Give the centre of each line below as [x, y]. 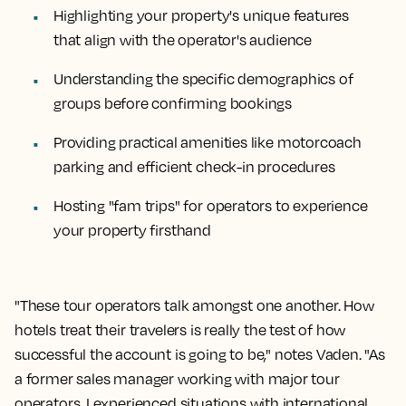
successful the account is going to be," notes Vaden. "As [200, 354]
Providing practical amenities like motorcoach [208, 142]
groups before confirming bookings [173, 103]
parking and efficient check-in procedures [194, 166]
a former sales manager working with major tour [177, 378]
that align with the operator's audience [183, 39]
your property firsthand [132, 230]
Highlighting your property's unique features [202, 15]
